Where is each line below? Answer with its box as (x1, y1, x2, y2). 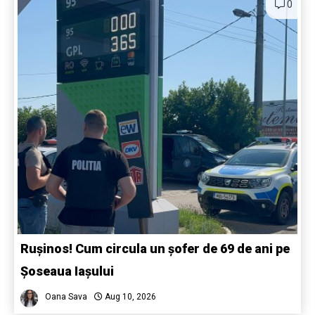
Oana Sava (45, 292, 87, 302)
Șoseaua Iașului (20, 264, 117, 279)
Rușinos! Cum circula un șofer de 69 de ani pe (20, 241, 290, 257)
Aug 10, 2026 (103, 292, 156, 302)
